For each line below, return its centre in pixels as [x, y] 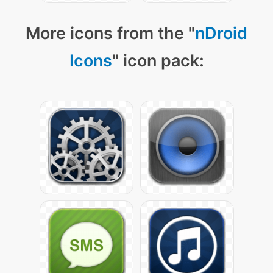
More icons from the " [110, 33]
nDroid [221, 33]
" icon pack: [158, 61]
